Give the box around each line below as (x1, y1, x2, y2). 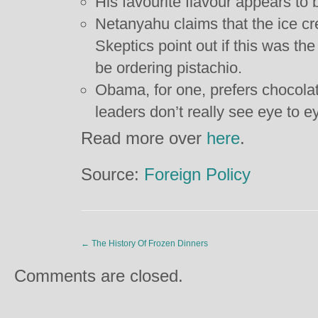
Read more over (81, 128, 207, 148)
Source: (81, 165, 144, 184)
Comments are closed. (14, 266, 183, 285)
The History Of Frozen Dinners (89, 238, 208, 248)
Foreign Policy (144, 165, 251, 184)
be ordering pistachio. (95, 59, 242, 77)
